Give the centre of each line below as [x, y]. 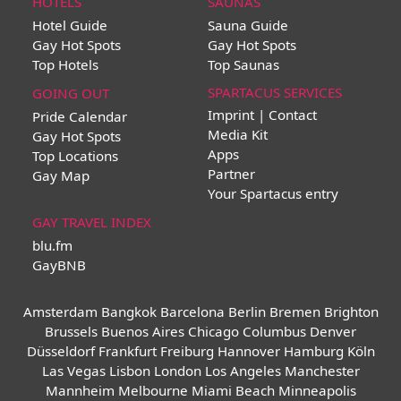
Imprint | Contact [263, 115]
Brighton [351, 312]
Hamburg [313, 351]
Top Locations [76, 156]
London [177, 371]
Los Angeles [243, 371]
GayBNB [60, 265]
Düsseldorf [60, 351]
